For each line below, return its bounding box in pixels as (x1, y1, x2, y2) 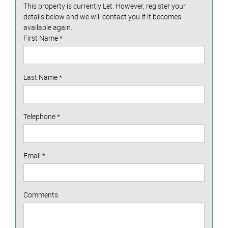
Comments (23, 189, 58, 199)
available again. (23, 22, 72, 32)
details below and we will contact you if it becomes (23, 11, 181, 21)
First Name (23, 33, 60, 43)
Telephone (23, 111, 57, 121)
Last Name (23, 72, 59, 82)
